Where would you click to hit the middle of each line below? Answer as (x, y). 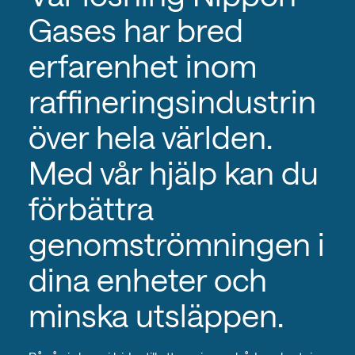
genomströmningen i (176, 243)
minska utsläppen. (156, 315)
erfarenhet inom (142, 65)
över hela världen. (150, 136)
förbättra (91, 208)
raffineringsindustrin (172, 101)
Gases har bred (136, 29)
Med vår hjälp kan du (173, 172)
